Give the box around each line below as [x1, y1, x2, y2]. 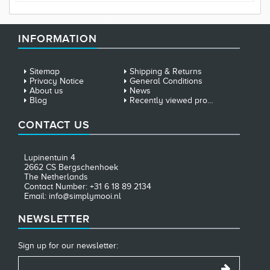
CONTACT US [18, 119, 90, 131]
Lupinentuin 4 [24, 153, 75, 162]
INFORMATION [18, 33, 97, 45]
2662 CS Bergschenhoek [24, 163, 118, 172]
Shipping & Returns [129, 67, 202, 76]
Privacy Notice [30, 77, 84, 86]
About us [30, 86, 63, 95]
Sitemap [30, 67, 60, 76]
